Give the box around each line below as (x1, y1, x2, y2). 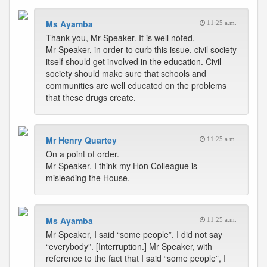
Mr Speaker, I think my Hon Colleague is (46, 160, 197, 172)
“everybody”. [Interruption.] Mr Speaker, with (46, 240, 212, 252)
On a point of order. (46, 148, 119, 160)
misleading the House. (46, 172, 130, 184)
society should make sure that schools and (46, 67, 206, 79)
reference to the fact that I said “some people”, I (46, 252, 226, 264)
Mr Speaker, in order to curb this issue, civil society (46, 44, 237, 55)
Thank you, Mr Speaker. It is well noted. (46, 32, 195, 44)
